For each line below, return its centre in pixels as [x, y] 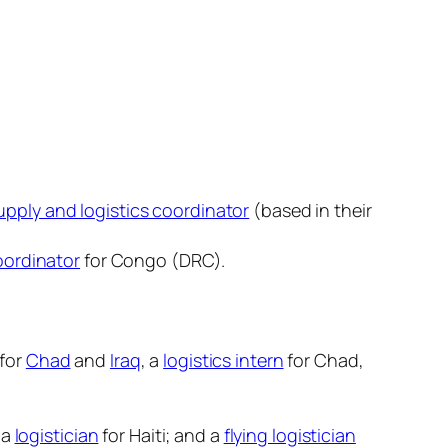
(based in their [310, 210]
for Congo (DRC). [153, 260]
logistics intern [223, 360]
